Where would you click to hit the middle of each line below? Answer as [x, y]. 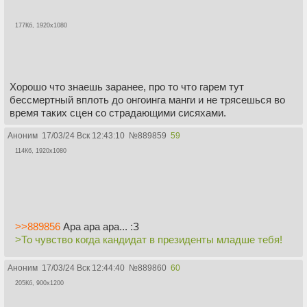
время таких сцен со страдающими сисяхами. [118, 112]
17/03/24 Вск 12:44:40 [83, 268]
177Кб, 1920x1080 [41, 25]
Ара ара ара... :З [100, 227]
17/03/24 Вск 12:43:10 [83, 135]
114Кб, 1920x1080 [41, 150]
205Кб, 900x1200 [39, 283]
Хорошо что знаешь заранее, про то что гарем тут [127, 86]
